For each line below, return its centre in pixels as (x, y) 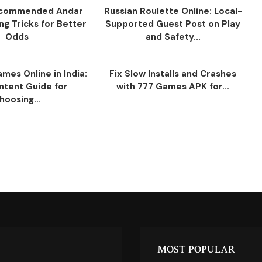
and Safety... (173, 37)
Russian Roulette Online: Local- (173, 11)
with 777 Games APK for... (173, 87)
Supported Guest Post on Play (173, 24)
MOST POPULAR (196, 249)
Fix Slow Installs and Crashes (173, 74)
